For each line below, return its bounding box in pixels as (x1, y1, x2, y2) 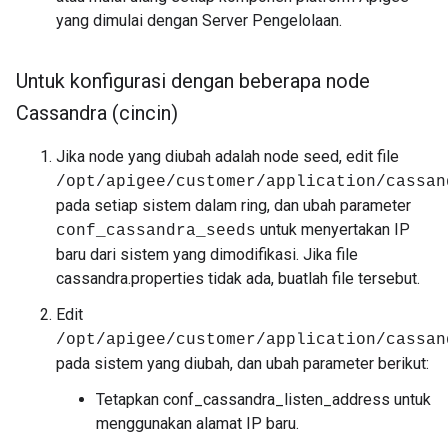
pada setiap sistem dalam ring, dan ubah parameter (56, 196, 411, 215)
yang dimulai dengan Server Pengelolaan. (56, 11, 342, 30)
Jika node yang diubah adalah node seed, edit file (56, 147, 399, 166)
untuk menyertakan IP (256, 220, 410, 239)
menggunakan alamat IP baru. (96, 414, 299, 433)
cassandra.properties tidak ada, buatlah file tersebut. (56, 269, 420, 288)
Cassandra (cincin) (16, 101, 183, 125)
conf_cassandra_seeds (56, 222, 256, 240)
